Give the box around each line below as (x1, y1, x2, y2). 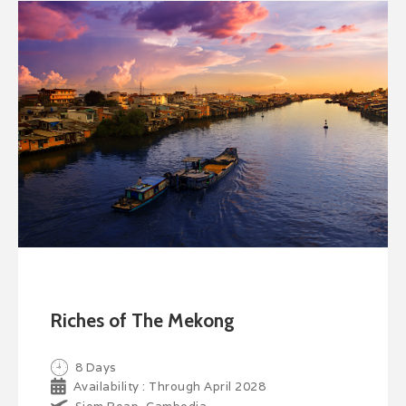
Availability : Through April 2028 (72, 378, 266, 394)
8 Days (74, 359, 117, 375)
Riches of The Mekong (50, 308, 235, 332)
